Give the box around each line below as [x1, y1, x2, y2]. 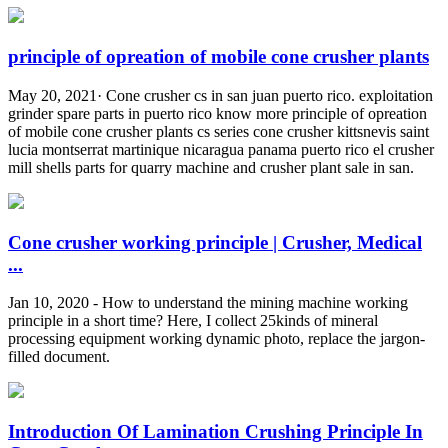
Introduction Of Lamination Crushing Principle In [8, 420, 423, 442]
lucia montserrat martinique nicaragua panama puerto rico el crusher [8, 140, 434, 158]
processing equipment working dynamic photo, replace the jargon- [8, 330, 425, 348]
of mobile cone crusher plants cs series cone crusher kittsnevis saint [8, 122, 429, 140]
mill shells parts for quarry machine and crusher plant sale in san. [8, 158, 414, 176]
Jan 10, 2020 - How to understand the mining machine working [8, 294, 408, 312]
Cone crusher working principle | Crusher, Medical [8, 231, 422, 253]
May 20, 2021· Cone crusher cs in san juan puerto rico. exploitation [8, 86, 433, 104]
